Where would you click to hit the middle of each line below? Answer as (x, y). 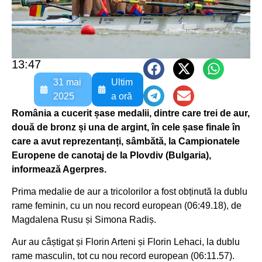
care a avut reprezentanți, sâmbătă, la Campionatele (126, 141)
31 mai (67, 82)
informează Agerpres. (59, 169)
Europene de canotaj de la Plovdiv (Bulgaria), (111, 155)
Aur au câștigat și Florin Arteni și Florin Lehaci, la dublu (126, 242)
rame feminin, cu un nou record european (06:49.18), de (127, 206)
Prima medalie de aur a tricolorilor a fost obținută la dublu (130, 192)
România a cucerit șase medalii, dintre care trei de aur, (131, 113)
